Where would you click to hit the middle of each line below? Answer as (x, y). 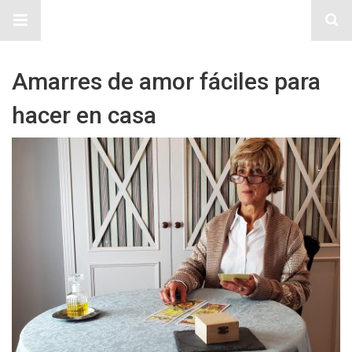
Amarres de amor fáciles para (166, 81)
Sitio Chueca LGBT (176, 20)
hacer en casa (84, 115)
